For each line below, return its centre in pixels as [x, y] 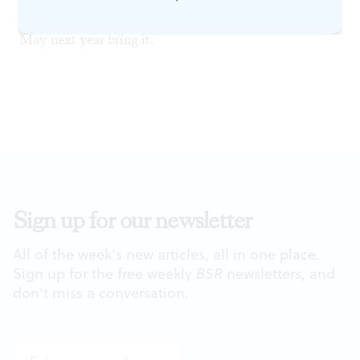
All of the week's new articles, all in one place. [166, 255]
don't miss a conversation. [101, 293]
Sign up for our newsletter [133, 221]
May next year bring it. [87, 40]
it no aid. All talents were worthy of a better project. [170, 14]
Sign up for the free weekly [104, 274]
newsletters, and [279, 274]
